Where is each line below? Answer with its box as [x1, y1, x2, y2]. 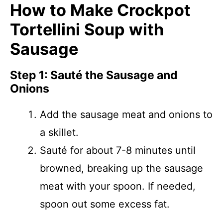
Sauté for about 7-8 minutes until [40, 144, 196, 156]
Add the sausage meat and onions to [40, 109, 213, 120]
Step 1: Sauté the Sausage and [10, 68, 178, 82]
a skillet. [40, 126, 79, 138]
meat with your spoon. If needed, [40, 180, 196, 192]
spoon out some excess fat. [40, 198, 170, 210]
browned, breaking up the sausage [40, 162, 203, 174]
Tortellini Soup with [10, 20, 164, 39]
